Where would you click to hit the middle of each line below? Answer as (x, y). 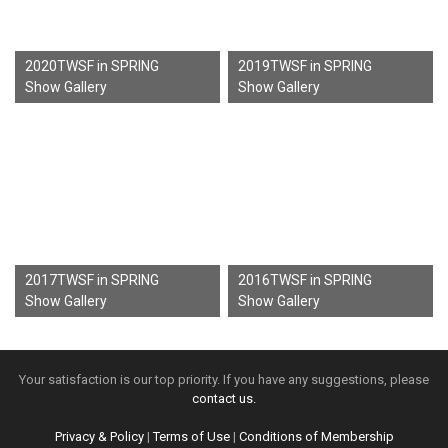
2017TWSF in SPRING (92, 279)
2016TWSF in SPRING (305, 279)
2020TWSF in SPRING (92, 66)
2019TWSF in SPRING (305, 66)
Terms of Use (191, 436)
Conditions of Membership (316, 436)
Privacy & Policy (99, 436)
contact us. (224, 398)
